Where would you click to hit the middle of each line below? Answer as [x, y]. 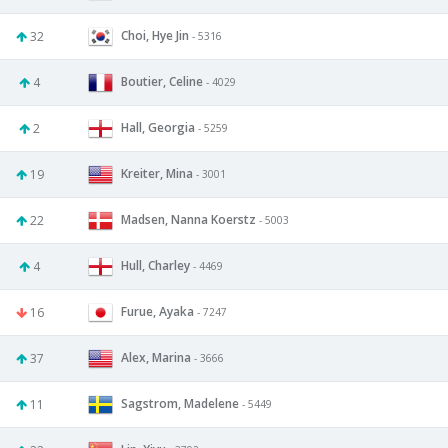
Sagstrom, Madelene [180, 403]
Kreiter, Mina [157, 173]
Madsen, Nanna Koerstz [188, 219]
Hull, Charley [155, 265]
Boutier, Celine [162, 81]
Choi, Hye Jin [155, 35]
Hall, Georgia [158, 127]
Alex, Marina [156, 357]
